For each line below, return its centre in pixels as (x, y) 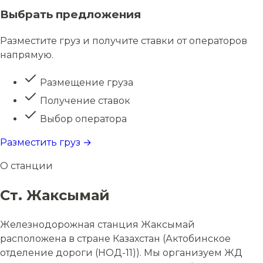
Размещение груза (85, 82)
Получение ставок (84, 101)
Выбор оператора (82, 119)
